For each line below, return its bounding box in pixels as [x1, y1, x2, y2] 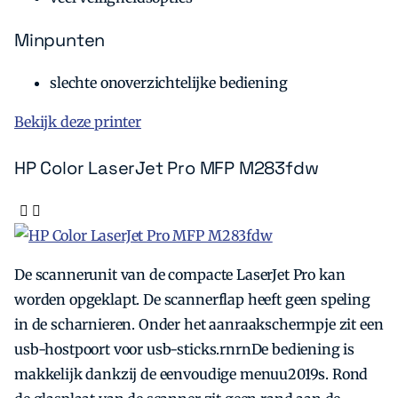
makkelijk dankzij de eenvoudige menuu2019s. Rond [14, 365, 369, 384]
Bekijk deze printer [14, 113, 141, 131]
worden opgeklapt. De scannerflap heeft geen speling [14, 291, 370, 309]
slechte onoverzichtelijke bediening [50, 74, 288, 92]
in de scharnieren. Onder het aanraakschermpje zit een [14, 315, 384, 334]
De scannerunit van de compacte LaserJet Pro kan [14, 266, 346, 284]
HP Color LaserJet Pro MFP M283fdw [14, 156, 319, 180]
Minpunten [14, 28, 106, 52]
